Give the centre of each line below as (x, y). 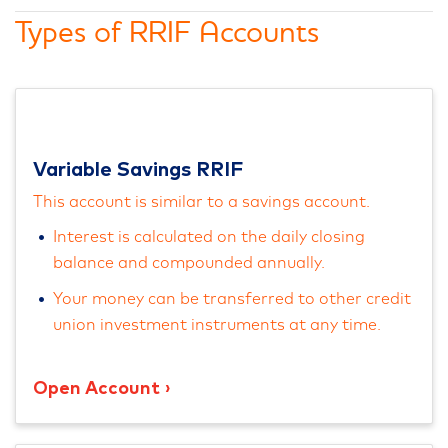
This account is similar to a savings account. (201, 202)
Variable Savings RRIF (138, 170)
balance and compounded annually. (189, 263)
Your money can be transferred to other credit (232, 299)
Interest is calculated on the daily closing (209, 237)
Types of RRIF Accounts (167, 31)
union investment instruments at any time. (217, 325)
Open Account (96, 389)
